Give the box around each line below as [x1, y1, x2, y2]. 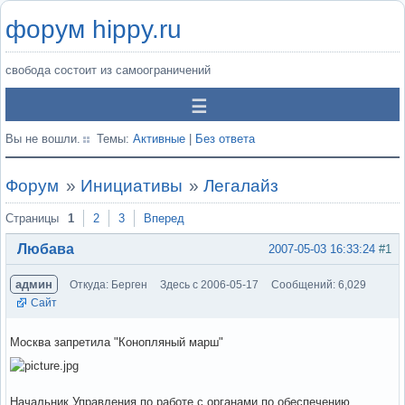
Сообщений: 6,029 [271, 278, 366, 291]
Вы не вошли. [5, 132, 80, 146]
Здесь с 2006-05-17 [160, 278, 259, 291]
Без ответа [195, 132, 255, 146]
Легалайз [203, 176, 279, 195]
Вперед [144, 212, 184, 225]
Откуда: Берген [70, 278, 147, 291]
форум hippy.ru [5, 15, 182, 43]
